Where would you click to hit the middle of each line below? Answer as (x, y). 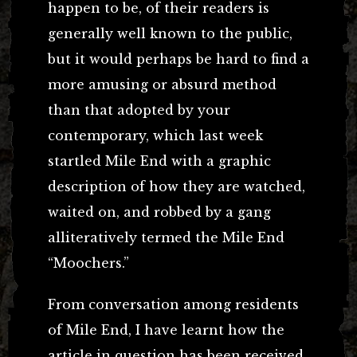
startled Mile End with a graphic (159, 161)
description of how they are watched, (177, 187)
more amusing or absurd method (162, 85)
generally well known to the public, (170, 34)
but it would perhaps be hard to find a (178, 59)
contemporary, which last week (155, 136)
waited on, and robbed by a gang (159, 212)
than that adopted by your (139, 110)
